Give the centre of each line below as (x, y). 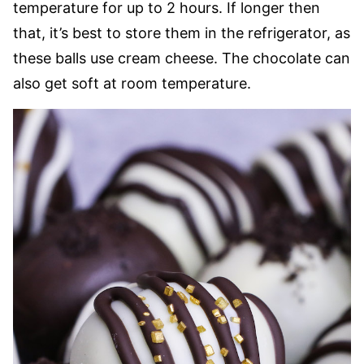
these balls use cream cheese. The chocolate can (182, 58)
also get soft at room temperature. (134, 83)
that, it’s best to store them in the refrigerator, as (182, 33)
